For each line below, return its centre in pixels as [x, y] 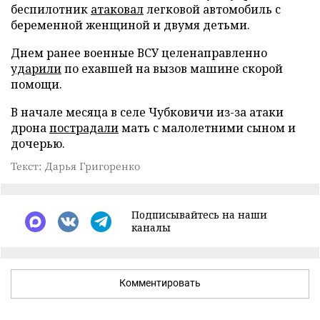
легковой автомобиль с [212, 9]
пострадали [84, 128]
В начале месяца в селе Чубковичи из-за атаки [147, 112]
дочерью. [38, 144]
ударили [36, 69]
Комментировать [160, 283]
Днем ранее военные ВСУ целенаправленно [139, 53]
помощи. [36, 84]
